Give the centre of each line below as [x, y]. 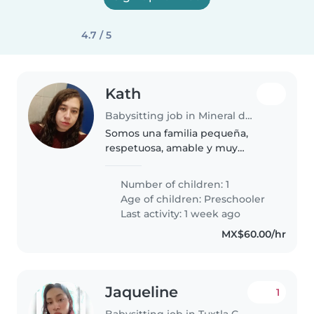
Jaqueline [142, 292]
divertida [128, 162]
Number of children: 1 [174, 184]
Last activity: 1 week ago [179, 213]
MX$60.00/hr [253, 234]
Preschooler [235, 199]
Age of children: [161, 199]
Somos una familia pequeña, [177, 133]
